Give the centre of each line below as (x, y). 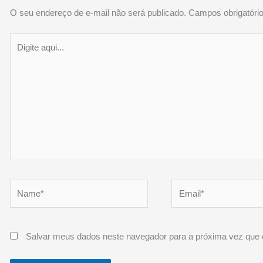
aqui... (21, 53)
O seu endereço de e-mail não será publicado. (98, 13)
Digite (21, 39)
